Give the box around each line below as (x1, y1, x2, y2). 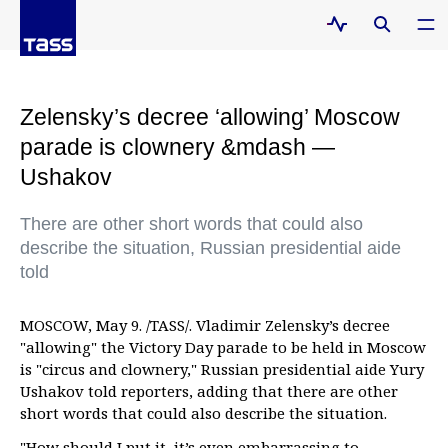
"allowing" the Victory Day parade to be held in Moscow (20, 337, 426, 357)
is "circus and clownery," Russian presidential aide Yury (20, 359, 424, 379)
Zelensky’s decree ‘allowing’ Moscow (20, 104, 400, 130)
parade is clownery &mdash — (20, 134, 335, 160)
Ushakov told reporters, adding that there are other (20, 381, 398, 401)
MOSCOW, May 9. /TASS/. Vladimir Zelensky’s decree (20, 315, 390, 335)
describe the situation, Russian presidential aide (20, 238, 401, 258)
